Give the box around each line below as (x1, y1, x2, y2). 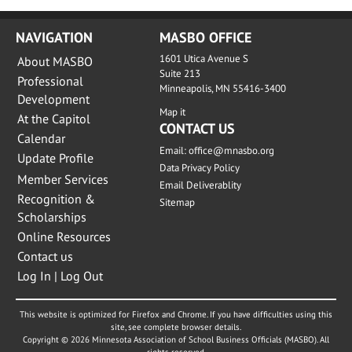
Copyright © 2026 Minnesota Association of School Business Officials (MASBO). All (23, 334, 329, 345)
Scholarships (17, 209, 86, 225)
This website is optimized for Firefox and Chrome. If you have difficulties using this (20, 309, 332, 320)
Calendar (17, 130, 65, 146)
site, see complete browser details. (111, 321, 241, 332)
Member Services (17, 171, 108, 187)
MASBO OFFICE (159, 28, 251, 46)
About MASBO (17, 53, 93, 69)
